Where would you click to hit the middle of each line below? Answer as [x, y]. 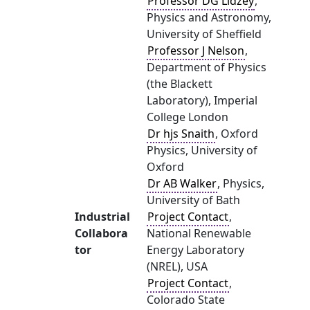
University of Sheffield [204, 34]
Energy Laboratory [195, 250]
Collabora [101, 233]
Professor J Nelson [196, 51]
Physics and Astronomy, [209, 17]
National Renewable [199, 233]
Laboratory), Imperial [202, 100]
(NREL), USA [177, 266]
